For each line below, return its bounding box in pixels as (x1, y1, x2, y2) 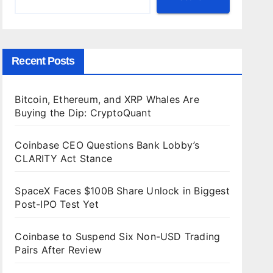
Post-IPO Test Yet (15, 198, 99, 210)
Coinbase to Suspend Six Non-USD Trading (15, 230, 221, 243)
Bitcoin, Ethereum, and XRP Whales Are (15, 93, 199, 105)
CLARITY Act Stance (15, 152, 112, 165)
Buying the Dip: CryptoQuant (15, 107, 151, 119)
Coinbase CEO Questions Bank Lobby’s (15, 139, 200, 151)
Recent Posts (12, 55, 75, 67)
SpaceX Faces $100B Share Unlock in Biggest (15, 185, 230, 197)
